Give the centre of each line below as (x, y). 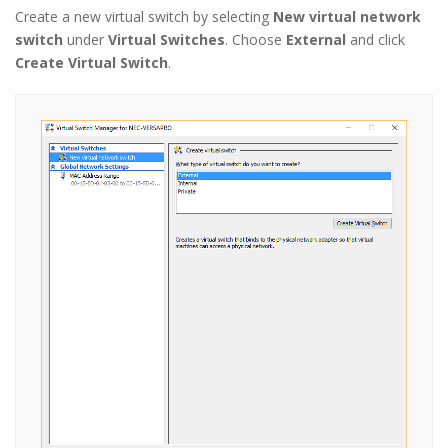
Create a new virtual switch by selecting (144, 16)
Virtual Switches (166, 39)
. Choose (255, 39)
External (316, 39)
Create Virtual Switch (91, 62)
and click (375, 39)
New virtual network (347, 16)
